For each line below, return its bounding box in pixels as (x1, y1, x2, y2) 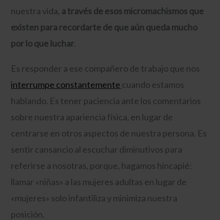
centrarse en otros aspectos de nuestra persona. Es (11, 127, 207, 138)
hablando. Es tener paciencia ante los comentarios (11, 95, 201, 106)
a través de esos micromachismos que (61, 5, 204, 16)
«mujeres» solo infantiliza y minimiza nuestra (11, 192, 178, 203)
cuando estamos (122, 79, 185, 90)
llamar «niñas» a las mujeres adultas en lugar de (11, 176, 187, 187)
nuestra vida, (11, 5, 62, 16)
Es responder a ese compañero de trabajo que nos (11, 62, 200, 74)
